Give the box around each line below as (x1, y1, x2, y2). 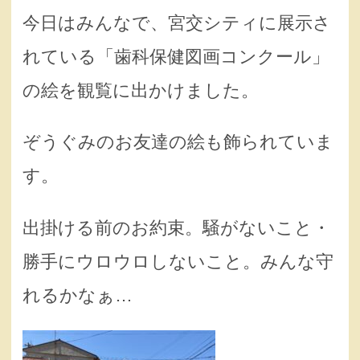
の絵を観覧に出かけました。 (22, 80, 259, 101)
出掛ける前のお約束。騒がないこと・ (22, 217, 330, 238)
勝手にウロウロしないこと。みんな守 (22, 251, 333, 272)
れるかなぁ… (22, 284, 133, 305)
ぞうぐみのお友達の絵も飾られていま (22, 132, 333, 153)
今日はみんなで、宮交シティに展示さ (22, 13, 331, 34)
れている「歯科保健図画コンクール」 (22, 47, 329, 67)
